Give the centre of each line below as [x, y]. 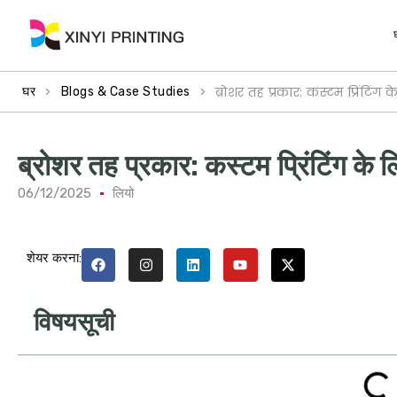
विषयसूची [74, 323]
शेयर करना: [54, 258]
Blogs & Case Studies [125, 92]
